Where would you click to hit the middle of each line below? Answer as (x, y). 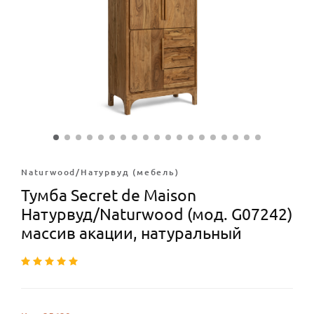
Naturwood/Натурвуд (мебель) (100, 172)
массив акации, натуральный (131, 233)
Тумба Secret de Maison (109, 195)
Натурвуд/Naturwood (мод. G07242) (157, 214)
